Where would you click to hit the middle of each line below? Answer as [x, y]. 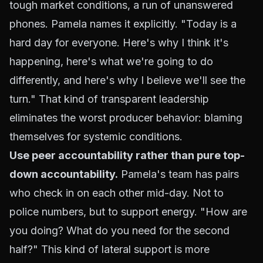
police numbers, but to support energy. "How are [128, 212]
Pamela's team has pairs [178, 174]
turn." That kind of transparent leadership [109, 99]
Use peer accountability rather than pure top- [127, 155]
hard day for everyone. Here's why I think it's [119, 43]
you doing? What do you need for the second [119, 230]
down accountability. [64, 174]
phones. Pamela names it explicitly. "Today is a [123, 24]
